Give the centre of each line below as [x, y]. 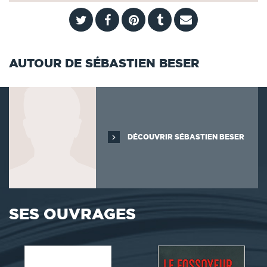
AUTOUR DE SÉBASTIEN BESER [104, 63]
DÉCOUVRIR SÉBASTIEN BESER [185, 137]
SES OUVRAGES [72, 214]
